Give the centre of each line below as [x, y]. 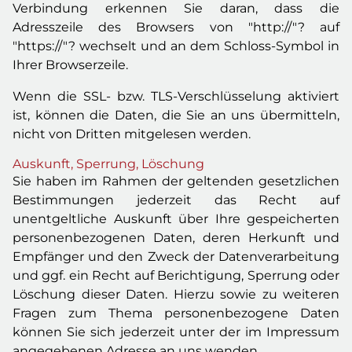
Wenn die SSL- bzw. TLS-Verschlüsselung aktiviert [176, 96]
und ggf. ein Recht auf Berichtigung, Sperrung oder [176, 275]
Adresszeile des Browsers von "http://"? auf [176, 27]
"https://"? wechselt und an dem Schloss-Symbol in [176, 46]
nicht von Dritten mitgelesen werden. [132, 134]
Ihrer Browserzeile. [70, 65]
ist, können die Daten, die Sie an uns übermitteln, [176, 115]
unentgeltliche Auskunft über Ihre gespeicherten [176, 219]
